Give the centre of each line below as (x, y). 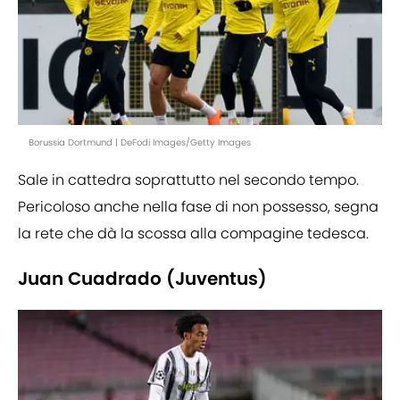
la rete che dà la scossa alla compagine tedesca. (193, 234)
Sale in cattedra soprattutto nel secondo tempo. (188, 180)
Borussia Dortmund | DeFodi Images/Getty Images (140, 143)
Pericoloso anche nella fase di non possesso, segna (198, 207)
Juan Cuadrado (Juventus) (142, 279)
